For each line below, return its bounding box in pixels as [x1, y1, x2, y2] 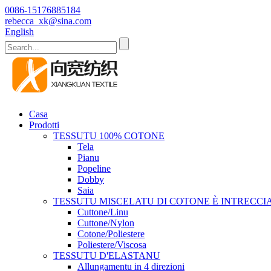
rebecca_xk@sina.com [5, 16, 91, 26]
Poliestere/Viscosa [77, 240, 146, 250]
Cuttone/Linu [77, 207, 128, 217]
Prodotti [29, 120, 59, 130]
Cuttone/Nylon [77, 218, 134, 228]
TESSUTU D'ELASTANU [53, 250, 160, 261]
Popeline [77, 163, 111, 174]
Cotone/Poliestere [77, 229, 145, 239]
